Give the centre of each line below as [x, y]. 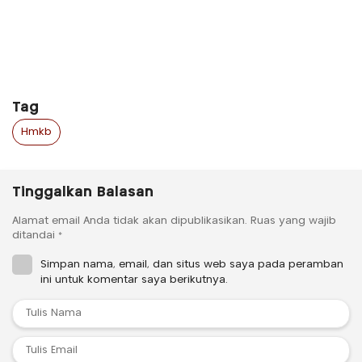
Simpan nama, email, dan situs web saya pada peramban [192, 265]
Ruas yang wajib [293, 221]
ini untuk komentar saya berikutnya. [134, 280]
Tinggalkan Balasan [83, 193]
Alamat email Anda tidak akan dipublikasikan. [130, 221]
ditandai [35, 236]
